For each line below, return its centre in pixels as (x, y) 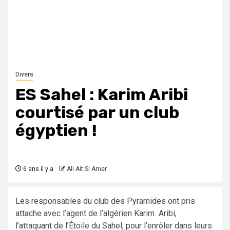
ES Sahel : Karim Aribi (102, 95)
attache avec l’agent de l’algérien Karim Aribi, (96, 214)
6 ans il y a (37, 169)
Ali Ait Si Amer (87, 169)
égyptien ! (56, 131)
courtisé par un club (97, 113)
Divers (24, 75)
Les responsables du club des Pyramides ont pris (105, 201)
